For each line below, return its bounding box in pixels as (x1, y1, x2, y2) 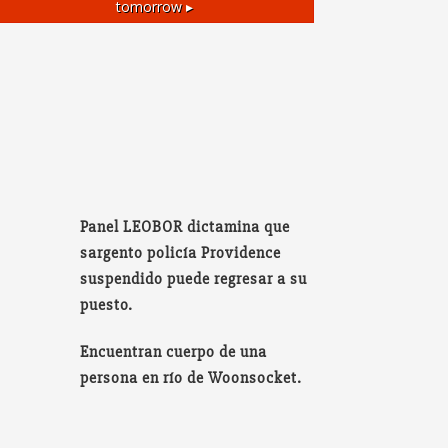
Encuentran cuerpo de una (80, 342, 268, 363)
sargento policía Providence (80, 243, 282, 264)
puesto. (80, 295, 134, 316)
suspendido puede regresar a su (80, 269, 308, 290)
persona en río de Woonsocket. (80, 368, 303, 389)
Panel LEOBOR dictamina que (80, 217, 291, 238)
